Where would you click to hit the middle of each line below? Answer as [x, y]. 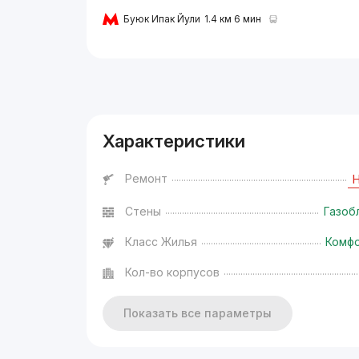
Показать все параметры [198, 313]
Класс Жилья [161, 241]
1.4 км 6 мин [233, 19]
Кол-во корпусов [173, 272]
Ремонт [147, 178]
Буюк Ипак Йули [162, 19]
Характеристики [174, 141]
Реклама [108, 78]
